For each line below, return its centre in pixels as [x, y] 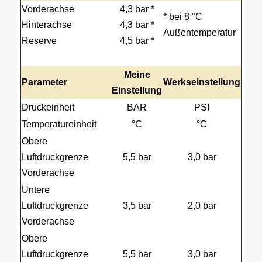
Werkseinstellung [202, 82]
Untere [36, 190]
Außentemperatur [199, 32]
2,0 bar [202, 206]
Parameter [44, 82]
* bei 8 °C [183, 17]
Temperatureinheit [59, 124]
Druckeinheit [48, 107]
